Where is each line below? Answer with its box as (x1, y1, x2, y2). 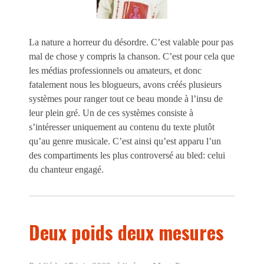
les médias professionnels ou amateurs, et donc (29, 65, 202, 75)
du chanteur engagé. (29, 164, 104, 174)
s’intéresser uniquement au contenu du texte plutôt (29, 122, 214, 132)
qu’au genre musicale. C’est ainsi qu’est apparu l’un (29, 136, 221, 146)
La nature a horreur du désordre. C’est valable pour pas (29, 37, 233, 47)
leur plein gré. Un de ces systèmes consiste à (29, 108, 193, 118)
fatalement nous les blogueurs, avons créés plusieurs (29, 80, 222, 90)
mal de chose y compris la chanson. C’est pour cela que (29, 51, 235, 61)
